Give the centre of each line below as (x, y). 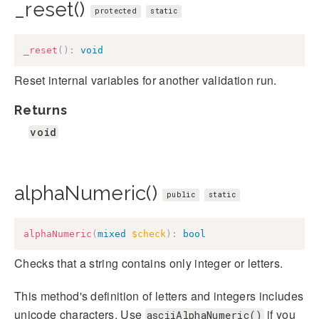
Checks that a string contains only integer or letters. (149, 263)
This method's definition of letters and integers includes (159, 296)
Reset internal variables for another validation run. (146, 80)
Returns (41, 110)
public (181, 194)
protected (116, 11)
